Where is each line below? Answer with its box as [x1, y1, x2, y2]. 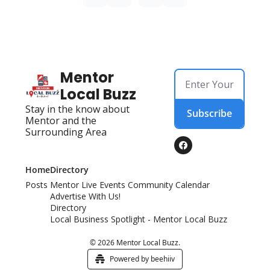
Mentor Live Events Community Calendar [50, 178, 210, 190]
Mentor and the [25, 113, 96, 127]
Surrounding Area [25, 125, 107, 139]
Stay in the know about [25, 102, 130, 116]
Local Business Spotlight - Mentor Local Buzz [50, 213, 227, 225]
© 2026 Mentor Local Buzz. [90, 237, 180, 248]
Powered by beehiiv [110, 253, 175, 264]
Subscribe [187, 106, 233, 120]
